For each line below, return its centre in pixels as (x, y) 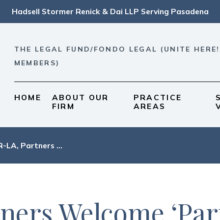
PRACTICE (158, 97)
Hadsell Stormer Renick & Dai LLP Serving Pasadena (110, 12)
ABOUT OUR (80, 97)
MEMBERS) (37, 63)
